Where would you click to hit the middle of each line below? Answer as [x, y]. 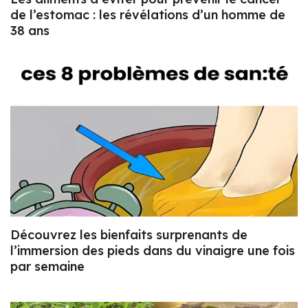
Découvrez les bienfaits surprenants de [129, 235]
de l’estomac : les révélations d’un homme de [148, 14]
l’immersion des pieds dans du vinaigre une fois [153, 251]
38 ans [30, 30]
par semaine [47, 267]
